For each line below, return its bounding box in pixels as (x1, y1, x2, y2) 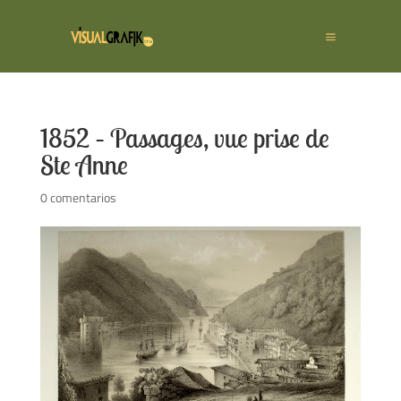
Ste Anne (39, 148, 128, 182)
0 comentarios (39, 188, 116, 207)
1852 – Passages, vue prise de (39, 121, 329, 155)
